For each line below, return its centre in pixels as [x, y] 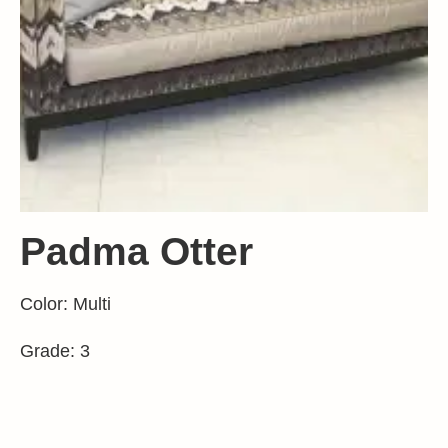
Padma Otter [136, 251]
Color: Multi [65, 303]
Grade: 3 [55, 350]
